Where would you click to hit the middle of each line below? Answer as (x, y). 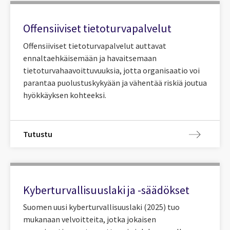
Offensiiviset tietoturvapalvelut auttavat (95, 45)
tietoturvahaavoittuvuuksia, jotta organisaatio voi (111, 70)
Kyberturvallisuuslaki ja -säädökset (106, 190)
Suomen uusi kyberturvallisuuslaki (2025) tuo (101, 207)
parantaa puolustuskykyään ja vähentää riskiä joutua (115, 82)
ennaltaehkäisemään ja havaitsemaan (90, 58)
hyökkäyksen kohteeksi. (65, 95)
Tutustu (38, 134)
